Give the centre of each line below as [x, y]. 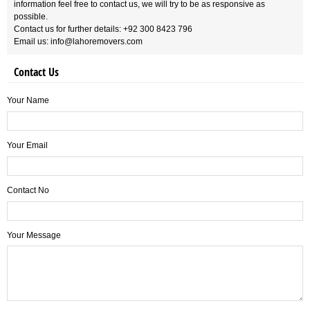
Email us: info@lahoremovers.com [78, 42]
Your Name [28, 100]
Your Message [34, 235]
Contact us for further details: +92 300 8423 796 [103, 29]
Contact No [28, 190]
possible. [31, 17]
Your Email [27, 145]
